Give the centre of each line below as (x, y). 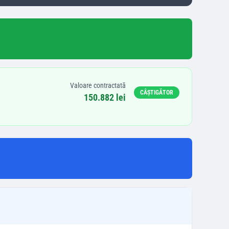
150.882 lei (105, 97)
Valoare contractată (98, 85)
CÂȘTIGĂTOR (157, 93)
